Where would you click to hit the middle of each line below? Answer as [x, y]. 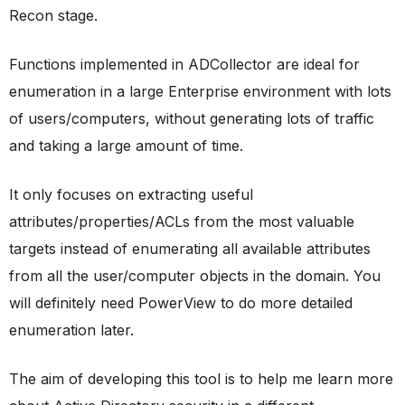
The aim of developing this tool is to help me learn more [201, 378]
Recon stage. [53, 15]
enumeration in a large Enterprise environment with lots [200, 91]
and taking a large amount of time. [126, 145]
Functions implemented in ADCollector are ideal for [184, 64]
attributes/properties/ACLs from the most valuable [182, 221]
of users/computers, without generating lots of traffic [192, 118]
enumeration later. [71, 330]
